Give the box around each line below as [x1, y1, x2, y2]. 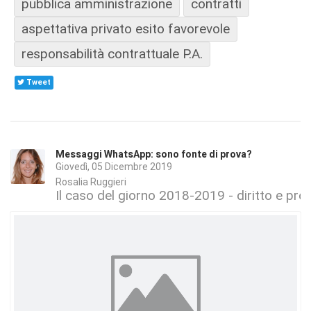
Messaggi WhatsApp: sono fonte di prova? [56, 147, 252, 162]
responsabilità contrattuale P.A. [22, 46, 203, 62]
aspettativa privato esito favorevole [22, 21, 230, 37]
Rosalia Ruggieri [56, 176, 126, 187]
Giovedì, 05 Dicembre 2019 [56, 161, 172, 173]
